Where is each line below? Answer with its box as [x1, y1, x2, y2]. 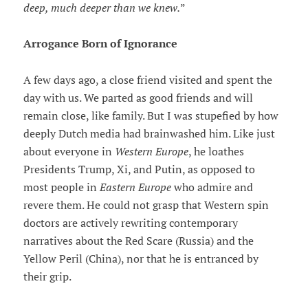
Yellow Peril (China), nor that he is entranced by [23, 252, 258, 266]
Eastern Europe [96, 180, 171, 195]
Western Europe [114, 144, 188, 159]
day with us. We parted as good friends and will [23, 91, 253, 105]
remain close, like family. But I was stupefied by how [23, 109, 278, 123]
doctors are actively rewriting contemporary [23, 216, 238, 230]
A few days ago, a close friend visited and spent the [23, 73, 272, 87]
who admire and [170, 180, 253, 195]
